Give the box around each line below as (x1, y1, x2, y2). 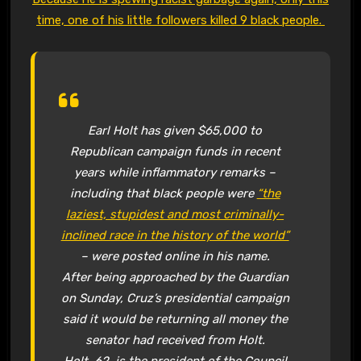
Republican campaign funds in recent (69, 144, 280, 160)
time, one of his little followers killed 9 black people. (36, 13, 325, 28)
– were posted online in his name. (80, 249, 270, 264)
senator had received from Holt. (85, 333, 265, 348)
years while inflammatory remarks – (74, 165, 276, 180)
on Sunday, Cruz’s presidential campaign (60, 291, 289, 306)
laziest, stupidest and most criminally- (66, 207, 284, 222)
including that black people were (69, 186, 257, 201)
